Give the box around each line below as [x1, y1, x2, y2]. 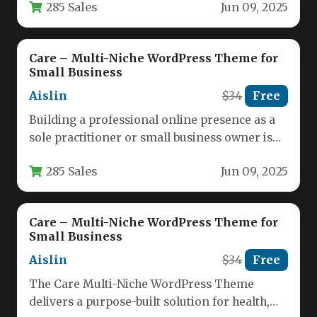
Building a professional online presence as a [29, 113, 275, 127]
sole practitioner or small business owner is [29, 131, 272, 145]
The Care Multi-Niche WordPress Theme [29, 277, 254, 292]
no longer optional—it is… [29, 149, 172, 163]
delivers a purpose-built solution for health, [29, 295, 270, 309]
